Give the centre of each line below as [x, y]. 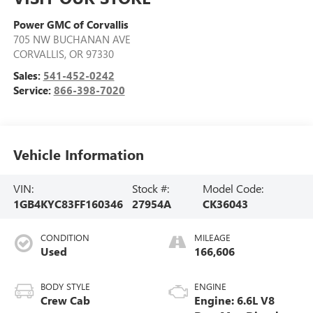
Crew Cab [65, 300]
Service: [33, 90]
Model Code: [233, 189]
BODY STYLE [65, 286]
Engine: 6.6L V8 [234, 300]
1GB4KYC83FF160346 [68, 204]
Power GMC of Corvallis [71, 25]
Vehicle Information [78, 154]
